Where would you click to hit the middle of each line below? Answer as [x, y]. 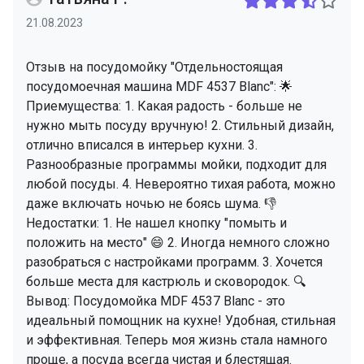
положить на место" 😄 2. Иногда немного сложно [178, 243]
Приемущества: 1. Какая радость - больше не [164, 106]
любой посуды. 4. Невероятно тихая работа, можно [181, 184]
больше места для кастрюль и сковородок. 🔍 [166, 282]
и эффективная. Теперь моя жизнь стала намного [177, 340]
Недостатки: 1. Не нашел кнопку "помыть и [156, 223]
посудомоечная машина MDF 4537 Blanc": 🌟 [159, 87]
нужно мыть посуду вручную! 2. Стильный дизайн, [180, 126]
